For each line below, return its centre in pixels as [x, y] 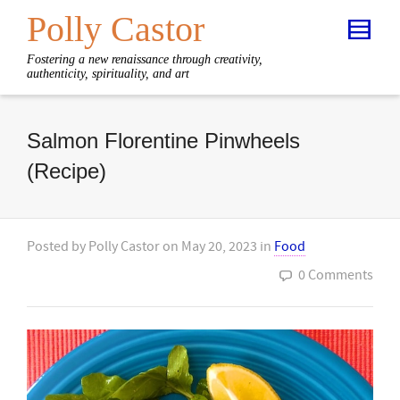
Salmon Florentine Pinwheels [163, 141]
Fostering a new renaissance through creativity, [145, 59]
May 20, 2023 [219, 246]
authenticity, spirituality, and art [108, 74]
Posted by [58, 246]
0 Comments [336, 275]
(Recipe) [67, 171]
